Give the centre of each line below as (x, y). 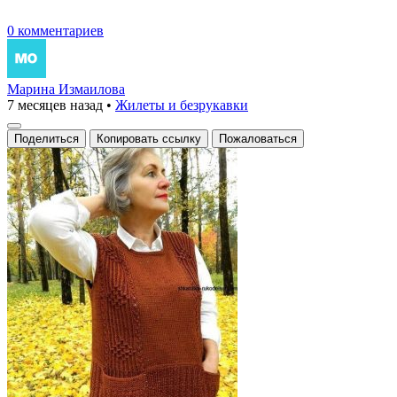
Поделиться (47, 138)
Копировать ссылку (149, 138)
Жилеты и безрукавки (182, 105)
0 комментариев (55, 30)
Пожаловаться (258, 138)
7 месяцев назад (55, 105)
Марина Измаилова (66, 89)
